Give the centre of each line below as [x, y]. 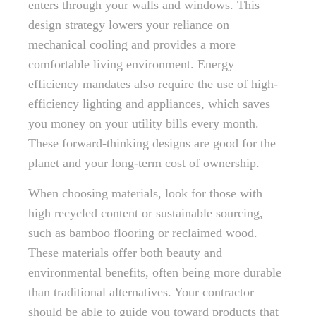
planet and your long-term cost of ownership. [144, 163]
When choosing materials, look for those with [145, 193]
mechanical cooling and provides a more [132, 44]
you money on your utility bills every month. [144, 123]
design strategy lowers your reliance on [129, 25]
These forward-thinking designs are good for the [152, 143]
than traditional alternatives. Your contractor [141, 292]
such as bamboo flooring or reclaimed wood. [143, 233]
